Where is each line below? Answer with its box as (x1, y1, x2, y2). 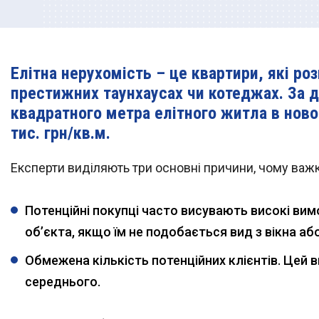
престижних (11, 83, 103, 103)
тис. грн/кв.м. (11, 123, 110, 143)
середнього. (25, 274, 100, 289)
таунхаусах (103, 83, 183, 103)
